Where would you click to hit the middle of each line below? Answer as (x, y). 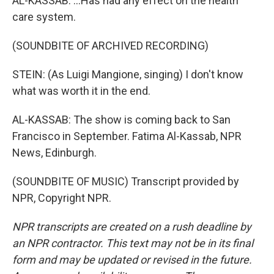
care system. (44, 17)
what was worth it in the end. (81, 91)
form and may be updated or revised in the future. (132, 260)
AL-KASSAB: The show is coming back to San (121, 120)
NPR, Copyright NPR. (62, 198)
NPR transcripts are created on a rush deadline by (132, 227)
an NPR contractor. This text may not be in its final (133, 243)
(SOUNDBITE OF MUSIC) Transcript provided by (126, 181)
